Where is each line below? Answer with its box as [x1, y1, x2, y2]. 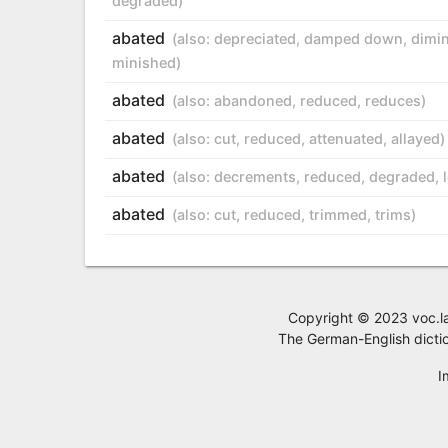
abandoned [213, 91, 292, 109]
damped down [303, 29, 403, 47]
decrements [213, 167, 296, 185]
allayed [390, 129, 440, 147]
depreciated [213, 29, 296, 47]
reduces [364, 91, 421, 109]
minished [111, 53, 176, 71]
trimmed [308, 205, 367, 223]
